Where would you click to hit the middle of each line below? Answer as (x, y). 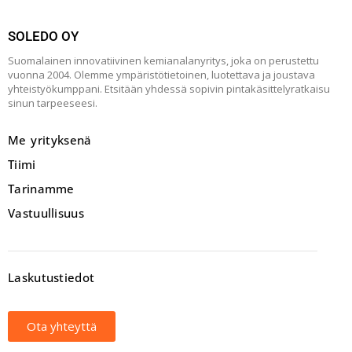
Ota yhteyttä (62, 326)
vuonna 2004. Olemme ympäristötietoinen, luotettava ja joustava (161, 75)
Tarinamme (41, 189)
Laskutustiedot (51, 277)
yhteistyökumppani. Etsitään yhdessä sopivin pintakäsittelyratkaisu (169, 89)
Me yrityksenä (50, 140)
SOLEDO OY (43, 36)
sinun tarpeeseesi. (53, 103)
